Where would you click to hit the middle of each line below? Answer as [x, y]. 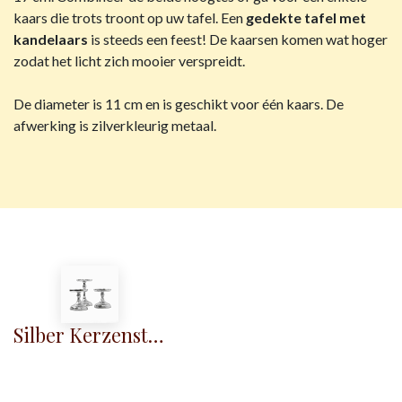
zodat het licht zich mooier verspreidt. [129, 61]
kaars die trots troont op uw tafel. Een [130, 18]
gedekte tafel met [306, 18]
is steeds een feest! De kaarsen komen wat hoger [238, 39]
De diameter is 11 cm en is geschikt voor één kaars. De [179, 104]
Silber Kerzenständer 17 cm [156, 335]
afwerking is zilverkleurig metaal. [115, 126]
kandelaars [51, 39]
